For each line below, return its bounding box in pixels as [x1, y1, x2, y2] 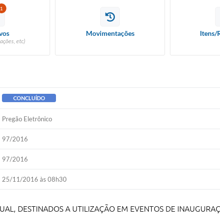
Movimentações [85, 29, 135, 37]
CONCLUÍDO [13, 95, 45, 101]
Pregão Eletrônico [2, 115, 53, 123]
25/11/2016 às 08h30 [2, 175, 67, 183]
